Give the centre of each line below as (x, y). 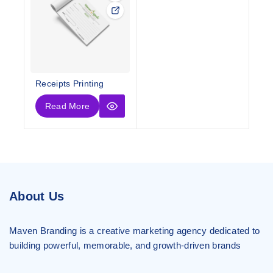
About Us (37, 196)
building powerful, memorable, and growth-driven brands (125, 245)
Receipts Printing (70, 83)
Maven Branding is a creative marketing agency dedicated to (135, 231)
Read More (67, 106)
